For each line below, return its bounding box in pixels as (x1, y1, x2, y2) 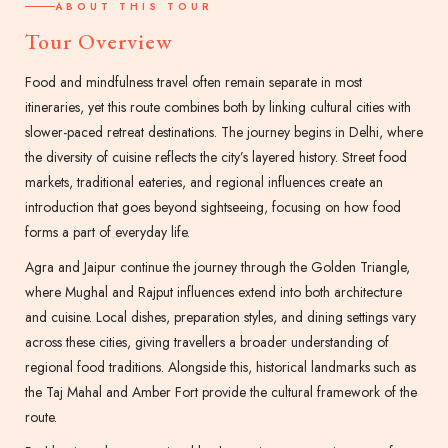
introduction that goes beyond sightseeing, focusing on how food (25, 197, 401, 218)
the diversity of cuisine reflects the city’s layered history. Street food (25, 147, 407, 168)
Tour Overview (25, 27, 173, 57)
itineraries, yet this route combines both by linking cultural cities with (25, 97, 411, 118)
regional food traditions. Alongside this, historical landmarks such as (25, 357, 416, 378)
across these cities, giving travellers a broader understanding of (25, 332, 389, 353)
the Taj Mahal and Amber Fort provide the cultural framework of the (25, 382, 417, 403)
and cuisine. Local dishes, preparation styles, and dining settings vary (25, 307, 416, 328)
